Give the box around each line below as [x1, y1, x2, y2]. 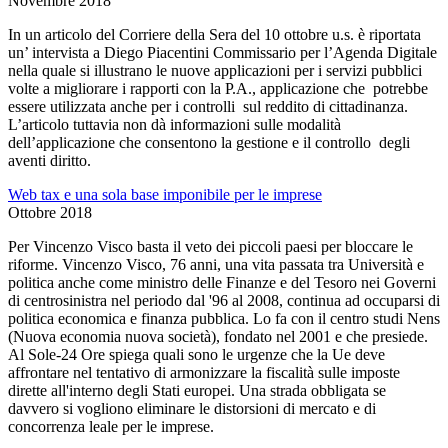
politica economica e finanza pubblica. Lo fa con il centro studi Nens [8, 309, 440, 327]
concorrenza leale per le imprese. [8, 417, 214, 435]
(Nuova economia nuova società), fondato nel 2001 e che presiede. [8, 327, 428, 345]
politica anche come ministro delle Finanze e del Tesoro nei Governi [8, 273, 436, 291]
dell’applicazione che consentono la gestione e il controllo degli [8, 133, 410, 151]
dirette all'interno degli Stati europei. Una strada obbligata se [8, 381, 386, 399]
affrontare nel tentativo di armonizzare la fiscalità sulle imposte [8, 363, 400, 381]
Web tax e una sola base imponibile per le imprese [8, 185, 322, 203]
